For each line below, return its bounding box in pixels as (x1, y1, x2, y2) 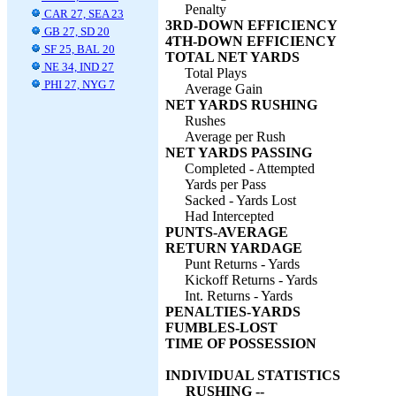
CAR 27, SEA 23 (42, 7, 124, 20)
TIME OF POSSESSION (165, 336, 316, 351)
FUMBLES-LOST (165, 320, 278, 335)
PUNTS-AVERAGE (165, 225, 288, 240)
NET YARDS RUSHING (165, 97, 317, 112)
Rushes (185, 113, 225, 128)
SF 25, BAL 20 (42, 42, 115, 56)
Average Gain (185, 81, 263, 96)
